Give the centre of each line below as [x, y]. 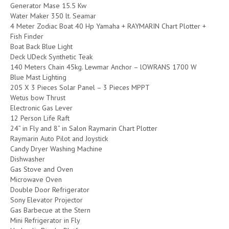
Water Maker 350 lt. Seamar [53, 16]
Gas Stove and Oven [42, 169]
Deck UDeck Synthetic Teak [51, 56]
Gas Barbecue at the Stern [50, 210]
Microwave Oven [36, 179]
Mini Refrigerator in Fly [45, 220]
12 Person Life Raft [40, 118]
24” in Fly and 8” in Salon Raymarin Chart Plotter [84, 128]
